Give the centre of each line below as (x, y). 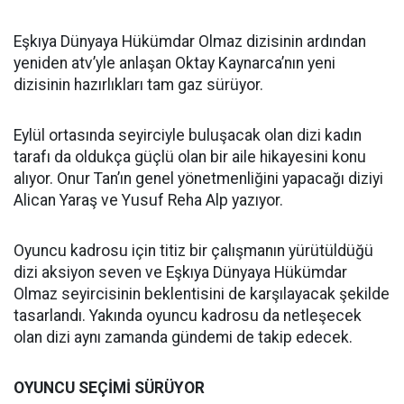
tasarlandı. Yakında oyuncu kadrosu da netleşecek (188, 316)
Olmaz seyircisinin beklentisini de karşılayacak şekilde (202, 294)
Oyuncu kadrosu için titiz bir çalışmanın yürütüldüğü (193, 251)
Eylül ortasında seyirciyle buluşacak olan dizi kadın (188, 135)
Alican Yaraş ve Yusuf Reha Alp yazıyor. (148, 200)
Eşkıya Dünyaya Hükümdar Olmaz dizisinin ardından (190, 41)
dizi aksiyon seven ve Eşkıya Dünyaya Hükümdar (180, 272)
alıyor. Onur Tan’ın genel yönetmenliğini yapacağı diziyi (198, 179)
